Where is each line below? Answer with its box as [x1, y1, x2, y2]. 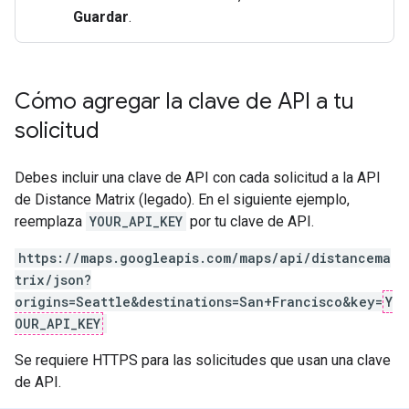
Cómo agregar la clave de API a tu [15, 88, 354, 115]
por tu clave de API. [186, 213, 314, 230]
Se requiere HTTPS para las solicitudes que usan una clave [15, 351, 391, 369]
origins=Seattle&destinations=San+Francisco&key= [15, 293, 383, 310]
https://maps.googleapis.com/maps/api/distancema [18, 249, 391, 267]
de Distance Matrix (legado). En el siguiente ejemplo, [15, 191, 350, 208]
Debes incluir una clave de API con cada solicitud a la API [15, 169, 381, 186]
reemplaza [15, 213, 86, 230]
